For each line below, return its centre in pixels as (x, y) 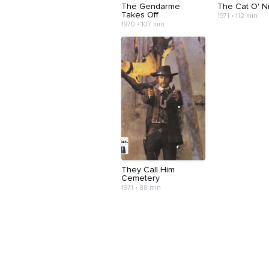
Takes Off (140, 15)
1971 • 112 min (238, 16)
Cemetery (141, 179)
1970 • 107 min (143, 25)
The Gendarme (151, 7)
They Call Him (148, 170)
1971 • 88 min (141, 188)
